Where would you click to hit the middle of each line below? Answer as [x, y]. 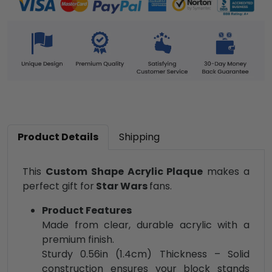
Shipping [139, 137]
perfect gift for [58, 186]
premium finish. [78, 239]
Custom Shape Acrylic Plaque [124, 171]
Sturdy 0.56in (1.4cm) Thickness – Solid [146, 254]
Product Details [58, 137]
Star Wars [122, 186]
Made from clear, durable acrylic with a [146, 225]
